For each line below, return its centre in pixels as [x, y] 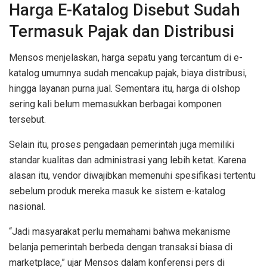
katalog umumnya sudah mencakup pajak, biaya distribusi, [128, 73]
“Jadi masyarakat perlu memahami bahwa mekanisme [120, 232]
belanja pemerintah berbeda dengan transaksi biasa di [121, 247]
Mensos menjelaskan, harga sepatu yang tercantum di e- [126, 58]
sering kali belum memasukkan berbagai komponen [115, 104]
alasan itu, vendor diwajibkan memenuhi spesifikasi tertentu [132, 176]
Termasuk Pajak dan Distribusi [122, 31]
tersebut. [27, 120]
